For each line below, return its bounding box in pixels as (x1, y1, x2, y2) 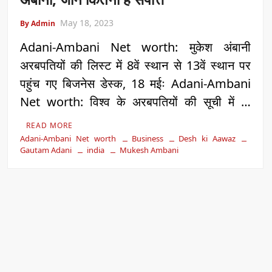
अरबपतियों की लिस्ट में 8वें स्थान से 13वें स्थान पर (20, 57, 251, 74)
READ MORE (26, 120, 73, 131)
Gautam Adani (20, 144, 72, 156)
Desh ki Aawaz (178, 133, 236, 144)
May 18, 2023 (60, 17, 114, 29)
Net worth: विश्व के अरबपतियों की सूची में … (20, 93, 251, 110)
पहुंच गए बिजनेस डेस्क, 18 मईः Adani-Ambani (20, 75, 251, 92)
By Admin (20, 18, 56, 29)
